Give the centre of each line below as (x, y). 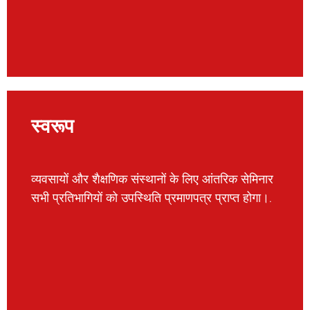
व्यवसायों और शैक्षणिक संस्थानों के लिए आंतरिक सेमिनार (152, 179)
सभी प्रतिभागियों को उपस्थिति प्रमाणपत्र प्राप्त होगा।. (152, 198)
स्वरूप (52, 126)
